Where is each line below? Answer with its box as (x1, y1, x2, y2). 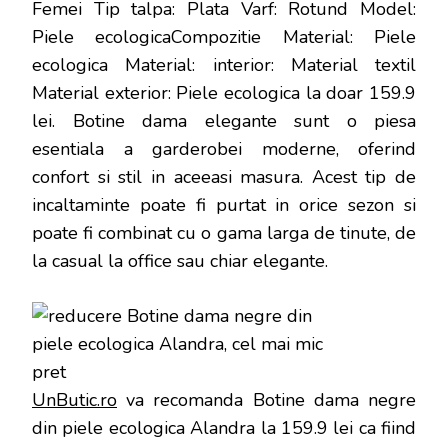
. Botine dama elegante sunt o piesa (52, 109, 416, 134)
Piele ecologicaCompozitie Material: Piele (32, 25, 416, 50)
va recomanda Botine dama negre (117, 388, 416, 413)
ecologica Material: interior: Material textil (32, 53, 416, 78)
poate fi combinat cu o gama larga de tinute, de (32, 221, 416, 246)
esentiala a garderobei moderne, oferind (32, 137, 416, 162)
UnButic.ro (32, 388, 117, 413)
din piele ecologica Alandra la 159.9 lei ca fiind (32, 416, 416, 441)
